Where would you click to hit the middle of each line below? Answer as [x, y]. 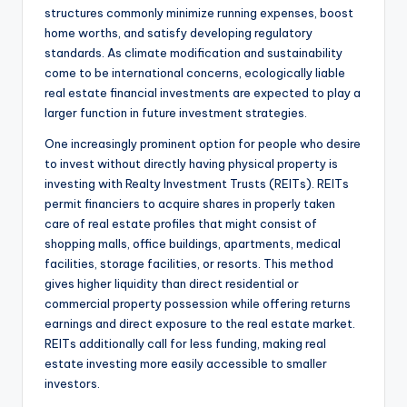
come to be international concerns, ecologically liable [195, 73]
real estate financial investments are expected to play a [203, 93]
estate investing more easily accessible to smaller [186, 364]
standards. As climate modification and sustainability [194, 53]
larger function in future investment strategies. [176, 113]
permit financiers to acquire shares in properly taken [190, 204]
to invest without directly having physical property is [191, 164]
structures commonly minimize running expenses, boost [199, 13]
